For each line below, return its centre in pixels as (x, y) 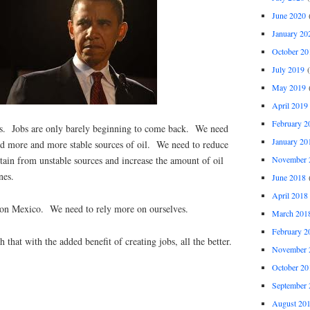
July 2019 (288, 69)
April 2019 (290, 105)
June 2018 (289, 177)
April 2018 (290, 195)
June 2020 (289, 15)
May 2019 (289, 87)
